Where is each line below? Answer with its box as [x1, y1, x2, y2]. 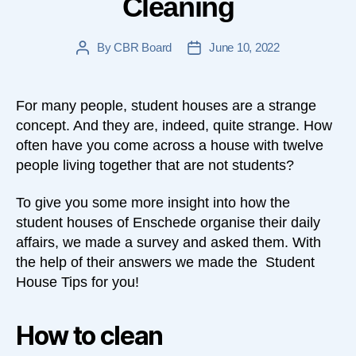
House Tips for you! [16, 274, 139, 291]
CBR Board [114, 40, 172, 54]
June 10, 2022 [209, 40, 280, 54]
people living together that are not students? [16, 157, 294, 173]
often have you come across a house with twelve [16, 137, 323, 153]
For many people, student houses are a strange [16, 97, 316, 114]
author [82, 58, 114, 72]
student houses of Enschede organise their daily [16, 215, 320, 231]
